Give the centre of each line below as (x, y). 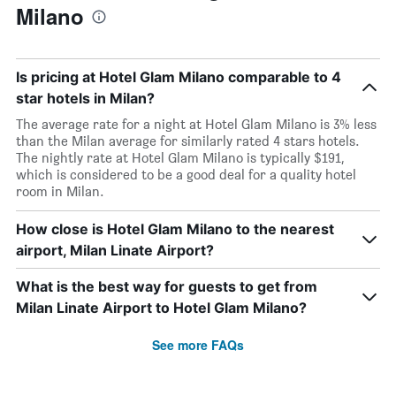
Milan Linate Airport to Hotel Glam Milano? (161, 308)
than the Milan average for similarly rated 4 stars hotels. (188, 141)
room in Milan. (60, 191)
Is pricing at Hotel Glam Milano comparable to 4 (179, 77)
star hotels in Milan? (85, 98)
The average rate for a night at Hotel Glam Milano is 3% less (196, 124)
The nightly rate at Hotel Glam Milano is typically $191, (180, 158)
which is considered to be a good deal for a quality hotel (186, 175)
